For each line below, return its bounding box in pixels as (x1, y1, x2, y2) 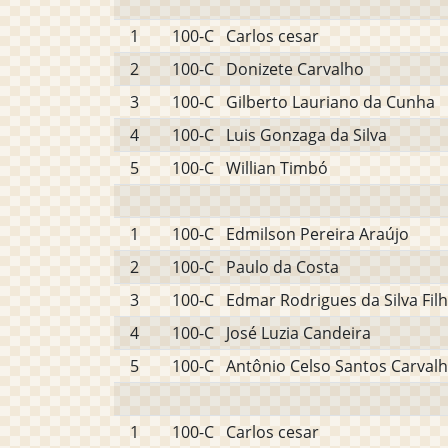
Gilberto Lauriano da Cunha (226, 91, 435, 113)
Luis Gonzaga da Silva (226, 124, 387, 146)
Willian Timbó (226, 157, 328, 179)
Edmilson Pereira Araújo (226, 223, 409, 245)
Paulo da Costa (226, 256, 339, 278)
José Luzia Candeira (226, 322, 371, 344)
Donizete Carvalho (226, 58, 364, 80)
